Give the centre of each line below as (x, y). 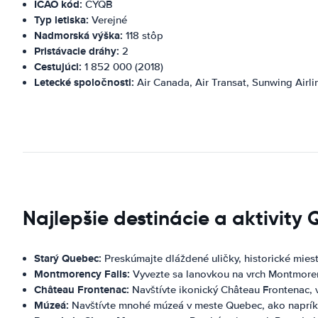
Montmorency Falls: (82, 274)
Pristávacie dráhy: (77, 51)
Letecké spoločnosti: (84, 82)
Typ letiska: (61, 20)
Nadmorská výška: (78, 35)
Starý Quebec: (68, 258)
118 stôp (143, 35)
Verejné (108, 20)
